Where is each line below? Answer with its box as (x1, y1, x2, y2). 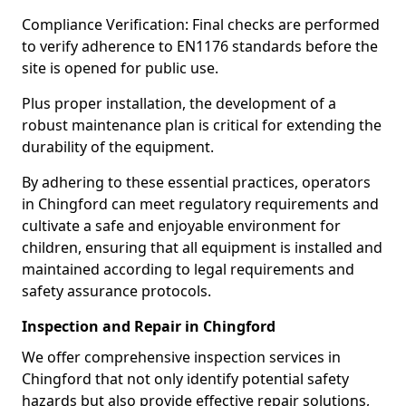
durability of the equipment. (22, 137, 214, 157)
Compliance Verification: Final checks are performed (22, 14, 380, 34)
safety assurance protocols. (22, 281, 211, 301)
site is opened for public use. (22, 58, 218, 78)
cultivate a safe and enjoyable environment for (22, 216, 341, 236)
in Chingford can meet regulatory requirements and (22, 194, 379, 214)
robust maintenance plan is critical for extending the (22, 115, 382, 135)
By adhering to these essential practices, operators (22, 172, 371, 192)
